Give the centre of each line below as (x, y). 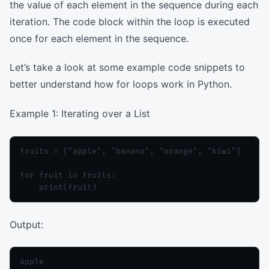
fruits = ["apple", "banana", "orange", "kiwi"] (130, 151)
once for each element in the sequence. (99, 38)
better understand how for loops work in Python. (121, 84)
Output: (26, 224)
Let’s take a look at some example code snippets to (127, 68)
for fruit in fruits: (68, 175)
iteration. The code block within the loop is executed (130, 21)
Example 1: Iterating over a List (80, 114)
